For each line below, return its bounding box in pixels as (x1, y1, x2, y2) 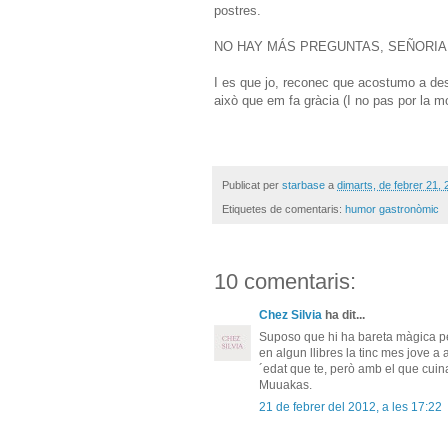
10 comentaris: (214, 269, 356, 295)
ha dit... (322, 308, 365, 323)
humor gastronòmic (345, 203, 439, 216)
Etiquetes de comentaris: (222, 203, 345, 216)
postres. (214, 2, 261, 18)
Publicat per (222, 178, 282, 191)
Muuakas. (259, 378, 312, 393)
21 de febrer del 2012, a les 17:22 (259, 400, 442, 415)
